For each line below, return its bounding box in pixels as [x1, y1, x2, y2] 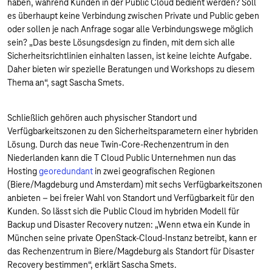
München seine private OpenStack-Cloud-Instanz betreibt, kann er [7, 233, 257, 243]
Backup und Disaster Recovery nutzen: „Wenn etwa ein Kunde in [7, 219, 250, 230]
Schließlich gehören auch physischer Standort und [7, 112, 197, 123]
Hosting [7, 166, 39, 177]
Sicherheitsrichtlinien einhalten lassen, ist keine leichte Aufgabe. [7, 50, 252, 61]
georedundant [39, 166, 93, 177]
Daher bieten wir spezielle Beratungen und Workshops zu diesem [7, 64, 254, 75]
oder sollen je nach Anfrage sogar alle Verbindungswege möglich [7, 24, 253, 35]
